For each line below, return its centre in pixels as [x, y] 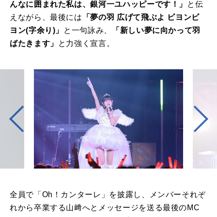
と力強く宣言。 [86, 43]
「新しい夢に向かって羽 [156, 30]
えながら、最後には [46, 17]
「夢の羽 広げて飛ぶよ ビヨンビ [141, 17]
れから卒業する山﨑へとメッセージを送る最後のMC [105, 208]
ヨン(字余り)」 [37, 30]
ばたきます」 [34, 43]
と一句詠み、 [88, 30]
